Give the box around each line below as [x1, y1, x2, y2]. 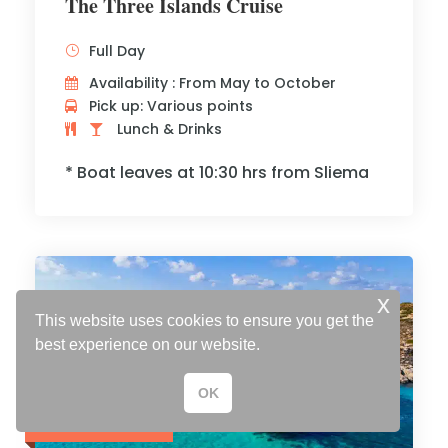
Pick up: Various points [89, 96, 253, 116]
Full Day [89, 41, 145, 61]
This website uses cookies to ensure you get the [35, 312, 375, 330]
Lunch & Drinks [113, 119, 222, 139]
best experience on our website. [35, 336, 265, 354]
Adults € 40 [55, 397, 141, 417]
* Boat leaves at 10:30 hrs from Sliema [65, 161, 369, 184]
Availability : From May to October [89, 73, 336, 93]
